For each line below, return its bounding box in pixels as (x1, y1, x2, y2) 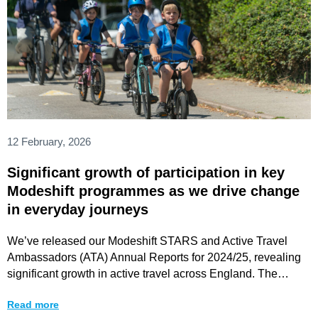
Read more (7, 298, 59, 310)
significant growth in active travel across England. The (7, 267, 278, 280)
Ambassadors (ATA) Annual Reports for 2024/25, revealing (7, 251, 301, 263)
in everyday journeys (7, 201, 148, 217)
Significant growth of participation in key (7, 164, 285, 180)
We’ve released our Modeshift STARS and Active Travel (7, 234, 287, 247)
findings (7, 283, 47, 296)
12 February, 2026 (7, 135, 91, 148)
